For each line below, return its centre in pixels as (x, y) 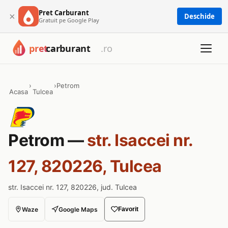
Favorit (128, 209)
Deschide (199, 16)
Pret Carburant (64, 12)
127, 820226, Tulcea (85, 166)
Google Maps (78, 209)
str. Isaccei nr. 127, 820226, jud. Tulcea (73, 187)
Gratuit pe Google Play (69, 20)
